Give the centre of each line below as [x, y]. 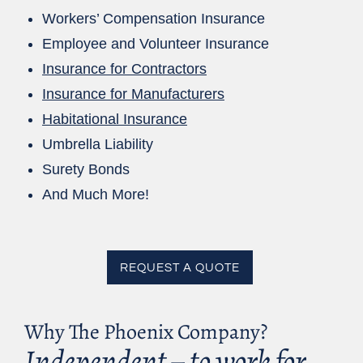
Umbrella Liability [98, 144]
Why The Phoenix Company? [146, 332]
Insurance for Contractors [124, 68]
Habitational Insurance [115, 119]
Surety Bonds [86, 169]
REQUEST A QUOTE [179, 267]
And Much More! [96, 194]
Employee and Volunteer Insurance [156, 43]
